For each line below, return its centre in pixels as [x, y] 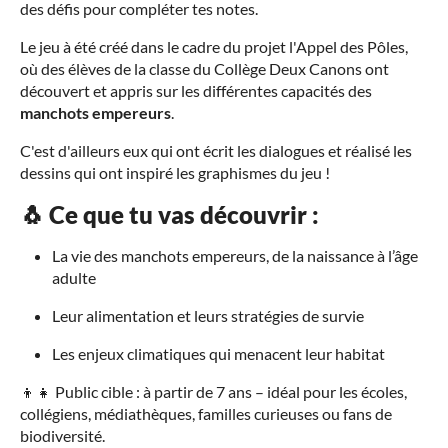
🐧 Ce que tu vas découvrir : [169, 214]
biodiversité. [62, 435]
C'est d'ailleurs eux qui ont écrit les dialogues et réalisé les [216, 150]
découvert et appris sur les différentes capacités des [196, 90]
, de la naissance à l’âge [342, 255]
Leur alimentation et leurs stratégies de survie [208, 315]
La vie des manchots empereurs [159, 255]
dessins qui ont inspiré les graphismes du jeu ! [175, 172]
